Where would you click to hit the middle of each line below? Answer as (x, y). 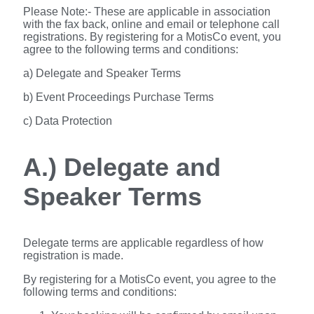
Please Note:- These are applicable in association (147, 11)
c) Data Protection (68, 121)
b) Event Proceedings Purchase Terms (118, 97)
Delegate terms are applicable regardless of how (143, 243)
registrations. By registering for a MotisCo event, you (152, 36)
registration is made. (73, 255)
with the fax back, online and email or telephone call (151, 24)
